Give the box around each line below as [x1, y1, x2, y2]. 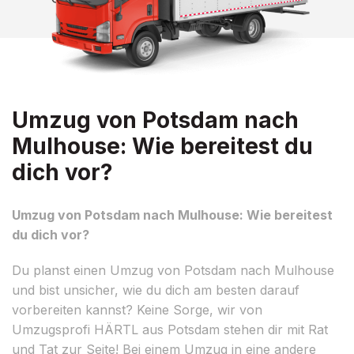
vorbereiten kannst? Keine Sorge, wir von [12, 301, 262, 318]
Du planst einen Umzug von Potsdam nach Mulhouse [12, 262, 334, 278]
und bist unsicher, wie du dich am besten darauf [12, 281, 299, 298]
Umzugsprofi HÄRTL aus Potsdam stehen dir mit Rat [12, 321, 328, 337]
